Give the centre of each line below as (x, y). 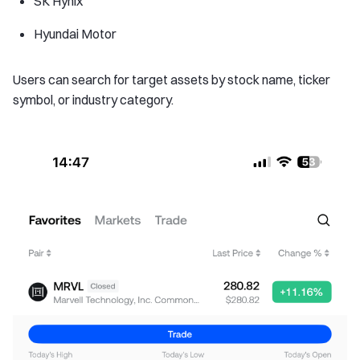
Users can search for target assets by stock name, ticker (172, 80)
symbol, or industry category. (93, 100)
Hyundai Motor (75, 34)
